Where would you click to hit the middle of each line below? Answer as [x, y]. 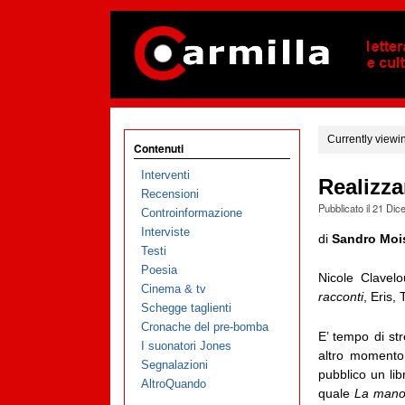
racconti [340, 297]
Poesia [159, 270]
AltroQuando [173, 384]
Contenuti [159, 148]
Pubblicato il [345, 208]
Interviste [165, 232]
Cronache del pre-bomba [204, 327]
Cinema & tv [173, 289]
